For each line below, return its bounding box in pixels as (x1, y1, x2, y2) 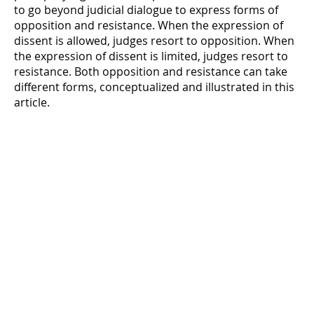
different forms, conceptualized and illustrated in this (14, 78, 294, 95)
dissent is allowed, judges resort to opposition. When (14, 32, 294, 48)
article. (14, 94, 50, 110)
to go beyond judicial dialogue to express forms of (14, 1, 278, 18)
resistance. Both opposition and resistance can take (14, 63, 287, 79)
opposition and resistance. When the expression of (14, 17, 283, 33)
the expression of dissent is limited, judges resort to (14, 48, 288, 64)
